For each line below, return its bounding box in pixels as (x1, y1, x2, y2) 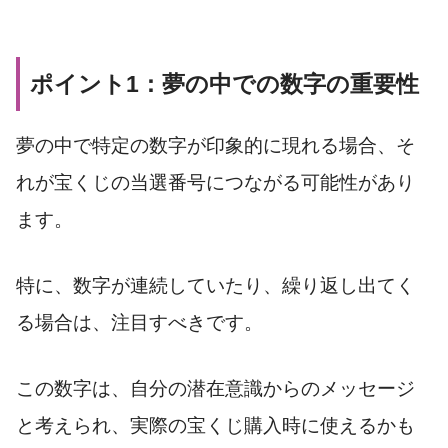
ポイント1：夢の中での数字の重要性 (30, 71, 419, 98)
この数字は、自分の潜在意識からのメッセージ (16, 378, 415, 399)
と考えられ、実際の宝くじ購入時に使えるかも (16, 415, 415, 436)
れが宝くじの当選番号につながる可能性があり (16, 172, 415, 194)
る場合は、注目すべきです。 (16, 312, 263, 334)
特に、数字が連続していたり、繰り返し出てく (16, 275, 415, 297)
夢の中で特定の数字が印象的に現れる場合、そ (16, 135, 415, 157)
